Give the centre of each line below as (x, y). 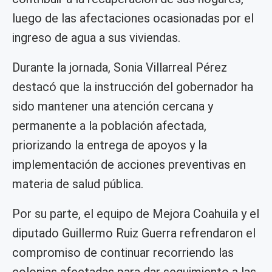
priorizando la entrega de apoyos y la (110, 145)
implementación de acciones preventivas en (129, 165)
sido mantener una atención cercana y (113, 107)
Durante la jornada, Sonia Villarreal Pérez (120, 68)
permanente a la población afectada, (109, 126)
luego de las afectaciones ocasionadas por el (133, 19)
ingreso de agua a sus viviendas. (96, 38)
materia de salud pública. (78, 184)
